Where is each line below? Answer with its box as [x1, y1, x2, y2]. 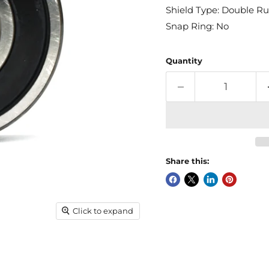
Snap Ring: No [165, 20, 229, 32]
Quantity [165, 56, 202, 65]
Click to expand [73, 205, 134, 216]
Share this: [165, 156, 209, 166]
